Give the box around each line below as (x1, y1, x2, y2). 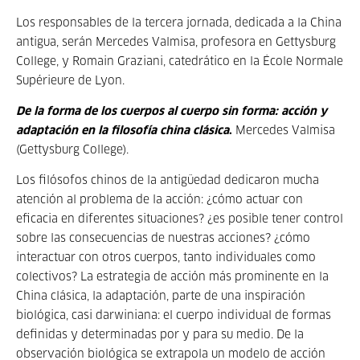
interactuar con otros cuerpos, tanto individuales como (16, 252, 316, 264)
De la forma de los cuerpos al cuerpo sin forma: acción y (16, 106, 327, 117)
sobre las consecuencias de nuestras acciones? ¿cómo (16, 233, 310, 244)
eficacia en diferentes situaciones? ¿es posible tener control (16, 214, 343, 225)
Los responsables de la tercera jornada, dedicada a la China (16, 18, 342, 29)
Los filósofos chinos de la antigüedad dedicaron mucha (16, 175, 319, 186)
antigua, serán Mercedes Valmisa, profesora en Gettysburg (16, 37, 336, 48)
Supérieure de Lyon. (16, 76, 125, 87)
